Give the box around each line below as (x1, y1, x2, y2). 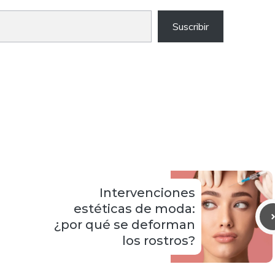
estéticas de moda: (74, 201, 195, 216)
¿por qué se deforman (54, 217, 195, 232)
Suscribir (172, 20, 209, 33)
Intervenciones (99, 185, 195, 200)
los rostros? (122, 233, 195, 248)
